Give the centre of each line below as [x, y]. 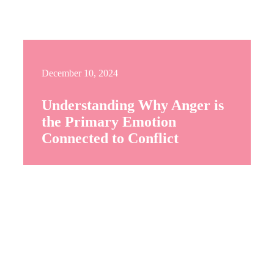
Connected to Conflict [110, 138]
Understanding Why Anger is [133, 105]
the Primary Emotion [109, 121]
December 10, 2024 [80, 73]
